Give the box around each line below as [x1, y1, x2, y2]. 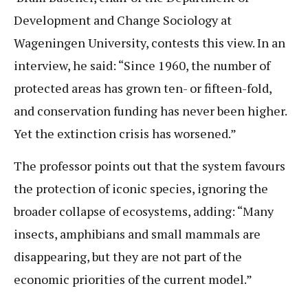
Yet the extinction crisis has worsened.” [14, 124, 236, 142]
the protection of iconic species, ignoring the [14, 180, 268, 197]
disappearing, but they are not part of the [14, 248, 242, 265]
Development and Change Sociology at [14, 11, 232, 28]
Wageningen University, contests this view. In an [14, 34, 285, 51]
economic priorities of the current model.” [14, 271, 252, 288]
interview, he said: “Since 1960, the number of [14, 56, 270, 74]
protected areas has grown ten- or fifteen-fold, [14, 79, 272, 96]
